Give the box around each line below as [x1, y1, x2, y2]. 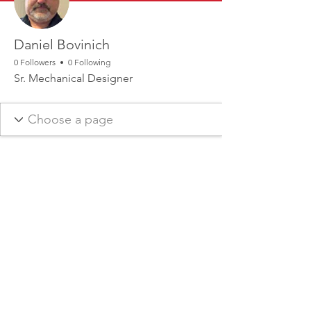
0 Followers [14, 57, 56, 67]
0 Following [68, 57, 110, 67]
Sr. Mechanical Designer [14, 72, 133, 85]
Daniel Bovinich [14, 36, 110, 53]
